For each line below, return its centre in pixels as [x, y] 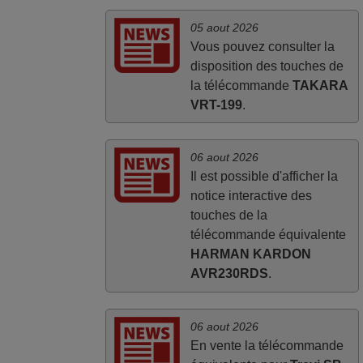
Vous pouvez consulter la [262, 46]
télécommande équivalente [268, 235]
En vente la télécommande [267, 345]
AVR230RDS [229, 274]
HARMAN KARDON [250, 254]
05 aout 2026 [224, 27]
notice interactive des [251, 196]
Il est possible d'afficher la [264, 177]
